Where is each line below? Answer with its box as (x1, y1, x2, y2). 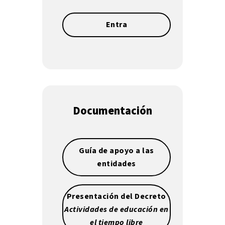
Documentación (72, 102, 152, 119)
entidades (97, 158, 136, 169)
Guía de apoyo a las (79, 145, 154, 156)
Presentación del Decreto (66, 191, 166, 202)
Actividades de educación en (64, 204, 169, 215)
